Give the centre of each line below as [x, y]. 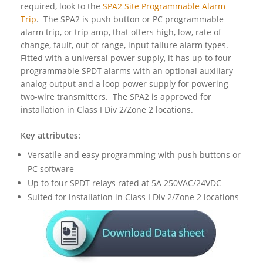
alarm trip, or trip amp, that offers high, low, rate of [121, 32]
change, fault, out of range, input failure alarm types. [126, 45]
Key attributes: [50, 135]
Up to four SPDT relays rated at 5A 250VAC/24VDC [124, 183]
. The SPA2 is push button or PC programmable [130, 19]
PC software [51, 168]
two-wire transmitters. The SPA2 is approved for [116, 96]
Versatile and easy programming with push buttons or [134, 154]
